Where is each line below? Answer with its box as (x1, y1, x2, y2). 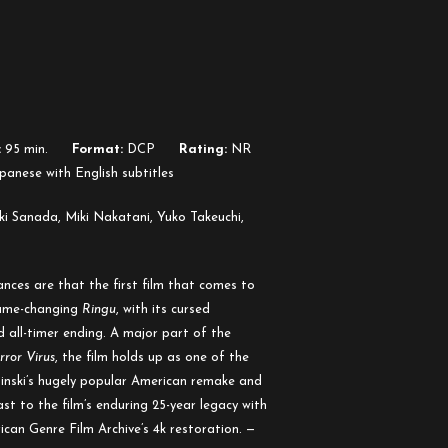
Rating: (179, 143, 227, 156)
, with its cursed (116, 303, 210, 316)
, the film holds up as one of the (55, 351, 249, 364)
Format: (72, 143, 123, 156)
